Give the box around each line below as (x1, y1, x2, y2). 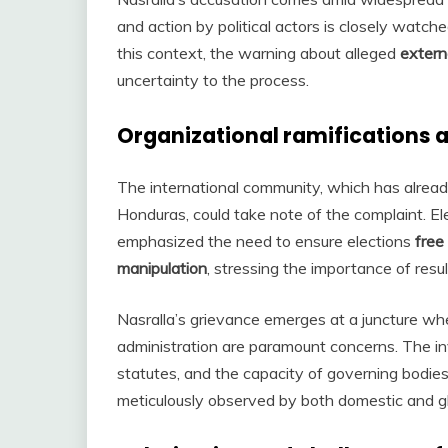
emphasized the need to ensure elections (117, 230, 415, 251)
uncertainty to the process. (117, 70, 309, 91)
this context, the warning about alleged (117, 43, 400, 64)
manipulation (117, 257, 207, 278)
